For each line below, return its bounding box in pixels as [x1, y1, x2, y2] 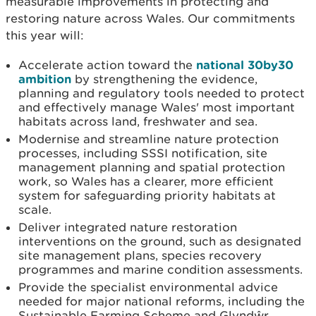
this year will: [6, 28, 84, 42]
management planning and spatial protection [18, 160, 285, 174]
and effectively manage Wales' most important [18, 100, 295, 114]
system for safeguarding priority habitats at [18, 188, 276, 202]
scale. [18, 202, 51, 217]
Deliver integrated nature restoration [18, 220, 237, 234]
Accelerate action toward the [18, 58, 196, 72]
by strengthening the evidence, [71, 72, 257, 86]
